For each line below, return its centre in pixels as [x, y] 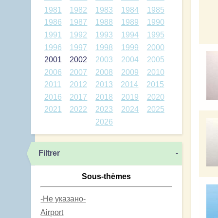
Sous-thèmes [107, 176]
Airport [52, 212]
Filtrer [49, 153]
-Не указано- [63, 199]
